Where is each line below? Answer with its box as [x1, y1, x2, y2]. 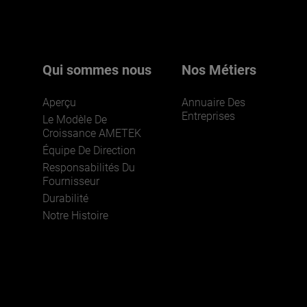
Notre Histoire [42, 209, 108, 222]
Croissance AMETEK [42, 127, 141, 140]
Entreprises [182, 110, 236, 123]
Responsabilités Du [42, 161, 135, 174]
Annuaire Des [182, 96, 246, 109]
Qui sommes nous [42, 62, 151, 78]
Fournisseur [42, 175, 99, 188]
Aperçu [42, 96, 76, 109]
